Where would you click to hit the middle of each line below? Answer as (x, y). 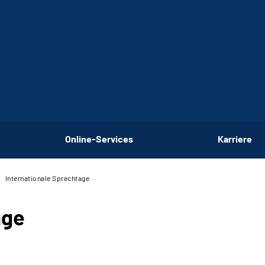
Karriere (235, 138)
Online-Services (99, 138)
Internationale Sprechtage (47, 178)
